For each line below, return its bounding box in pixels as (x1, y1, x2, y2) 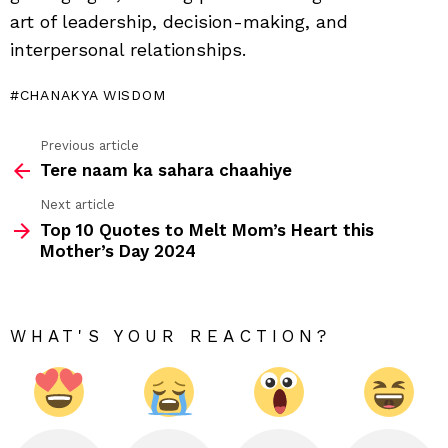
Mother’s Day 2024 (40, 240, 196, 261)
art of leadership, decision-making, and (10, 10, 348, 32)
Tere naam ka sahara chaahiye (40, 160, 292, 181)
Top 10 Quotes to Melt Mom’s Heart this (40, 219, 374, 240)
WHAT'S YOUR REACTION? (10, 325, 332, 346)
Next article (40, 197, 115, 213)
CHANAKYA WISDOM (19, 86, 166, 103)
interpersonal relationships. (10, 38, 246, 60)
